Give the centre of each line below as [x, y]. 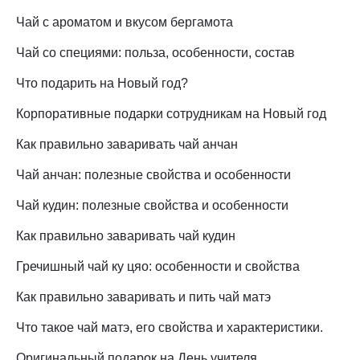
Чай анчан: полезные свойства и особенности [153, 175]
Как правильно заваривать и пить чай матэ [143, 297]
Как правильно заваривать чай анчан [127, 145]
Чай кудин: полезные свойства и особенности [152, 206]
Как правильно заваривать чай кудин [126, 236]
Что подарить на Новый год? [102, 84]
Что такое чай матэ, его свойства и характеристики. [170, 328]
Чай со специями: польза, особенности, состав [155, 53]
